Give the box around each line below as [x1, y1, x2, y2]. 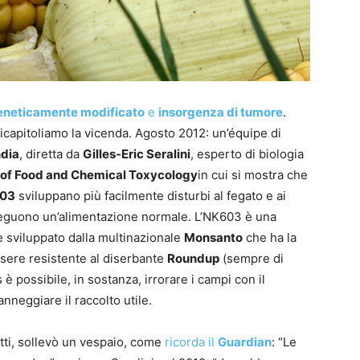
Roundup [167, 251, 219, 267]
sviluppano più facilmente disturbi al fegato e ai [15, 188, 286, 204]
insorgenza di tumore [158, 104, 283, 121]
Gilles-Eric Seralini [83, 146, 190, 162]
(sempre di [219, 251, 284, 267]
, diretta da [19, 146, 83, 162]
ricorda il [165, 334, 218, 350]
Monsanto [184, 230, 243, 246]
